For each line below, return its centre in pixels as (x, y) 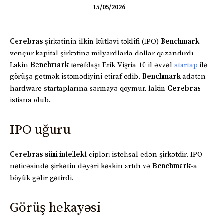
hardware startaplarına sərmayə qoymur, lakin (89, 88)
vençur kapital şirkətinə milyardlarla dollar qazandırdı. (103, 53)
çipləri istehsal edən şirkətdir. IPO (145, 154)
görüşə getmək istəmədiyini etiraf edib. (76, 76)
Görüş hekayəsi (55, 208)
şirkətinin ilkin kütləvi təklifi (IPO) (102, 41)
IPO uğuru (40, 130)
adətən (193, 76)
